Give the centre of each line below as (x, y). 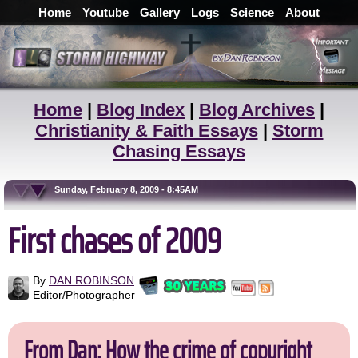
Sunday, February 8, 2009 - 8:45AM (103, 189)
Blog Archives (257, 110)
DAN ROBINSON (91, 280)
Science (252, 12)
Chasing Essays (179, 151)
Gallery (160, 12)
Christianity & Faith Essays (146, 131)
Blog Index (141, 110)
